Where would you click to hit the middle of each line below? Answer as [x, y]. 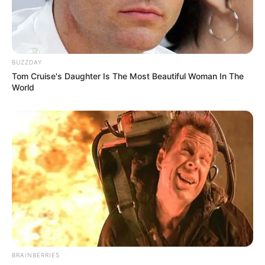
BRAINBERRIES [36, 255]
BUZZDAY [27, 62]
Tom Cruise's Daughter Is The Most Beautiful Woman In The [128, 76]
